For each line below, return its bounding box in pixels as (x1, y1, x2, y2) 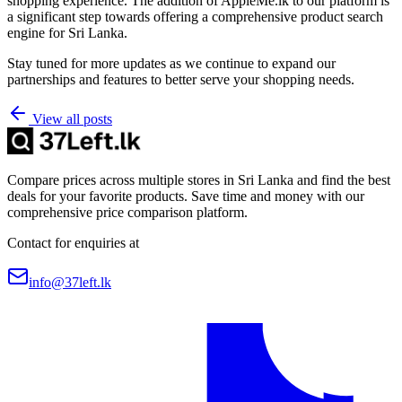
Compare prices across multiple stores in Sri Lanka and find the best (7, 171, 390, 188)
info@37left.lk (29, 274, 111, 290)
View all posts (29, 110, 112, 127)
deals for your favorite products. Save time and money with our (7, 188, 364, 204)
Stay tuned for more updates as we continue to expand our (7, 55, 336, 71)
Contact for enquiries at (7, 234, 139, 250)
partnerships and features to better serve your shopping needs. (7, 71, 354, 87)
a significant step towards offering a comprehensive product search (7, 8, 383, 24)
